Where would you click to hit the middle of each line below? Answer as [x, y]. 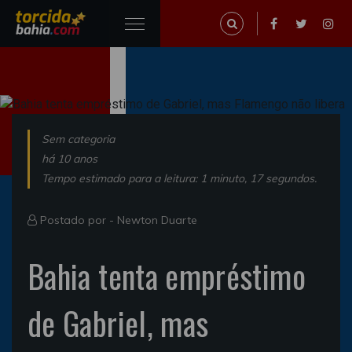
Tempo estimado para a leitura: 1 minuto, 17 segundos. [179, 178]
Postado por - [77, 220]
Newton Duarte [157, 220]
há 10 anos [70, 158]
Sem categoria [78, 139]
